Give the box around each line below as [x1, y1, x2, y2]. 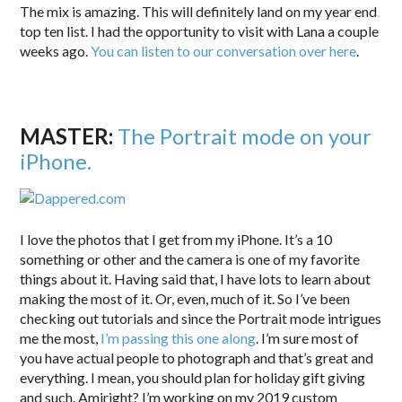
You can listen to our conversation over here [91, 41, 357, 59]
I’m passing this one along [100, 328, 257, 346]
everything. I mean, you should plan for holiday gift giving [20, 368, 366, 386]
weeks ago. [20, 41, 92, 59]
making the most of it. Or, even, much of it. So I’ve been [20, 289, 351, 307]
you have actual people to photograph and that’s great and [20, 348, 374, 366]
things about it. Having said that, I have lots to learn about [20, 269, 371, 287]
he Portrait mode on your [131, 122, 372, 149]
